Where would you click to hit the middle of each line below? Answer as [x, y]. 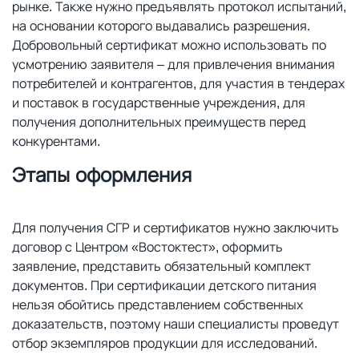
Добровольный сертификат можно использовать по [169, 45]
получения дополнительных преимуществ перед [159, 122]
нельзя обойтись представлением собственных [157, 305]
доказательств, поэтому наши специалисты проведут [175, 324]
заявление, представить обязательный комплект [161, 266]
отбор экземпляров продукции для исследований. [165, 343]
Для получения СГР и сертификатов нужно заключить [175, 228]
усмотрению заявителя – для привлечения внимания [173, 64]
